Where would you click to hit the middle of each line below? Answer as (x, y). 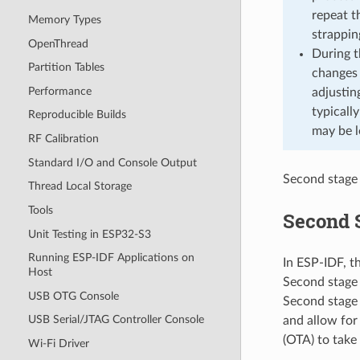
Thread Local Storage (80, 186)
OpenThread (58, 43)
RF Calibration (63, 139)
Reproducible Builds (77, 115)
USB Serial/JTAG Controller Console (116, 320)
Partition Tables (66, 67)
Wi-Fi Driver (58, 344)
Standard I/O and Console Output (112, 162)
